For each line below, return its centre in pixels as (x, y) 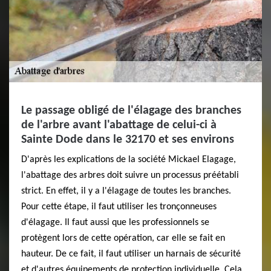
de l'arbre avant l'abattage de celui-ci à (119, 125)
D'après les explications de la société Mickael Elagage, (129, 159)
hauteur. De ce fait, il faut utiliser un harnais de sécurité (131, 254)
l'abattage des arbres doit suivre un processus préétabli (130, 175)
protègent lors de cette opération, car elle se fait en (123, 238)
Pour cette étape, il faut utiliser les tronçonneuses (119, 207)
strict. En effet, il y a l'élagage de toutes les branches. (126, 191)
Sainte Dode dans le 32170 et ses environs (128, 139)
